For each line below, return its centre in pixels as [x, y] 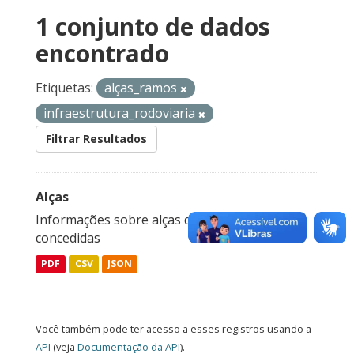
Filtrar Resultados [96, 139]
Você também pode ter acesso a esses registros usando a [173, 329]
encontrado [102, 54]
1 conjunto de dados [153, 27]
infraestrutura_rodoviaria [121, 113]
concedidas [68, 238]
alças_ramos [142, 88]
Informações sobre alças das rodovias [147, 220]
